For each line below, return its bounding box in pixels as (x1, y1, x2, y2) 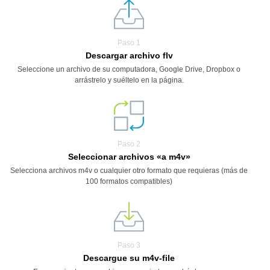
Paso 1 (118, 39, 140, 47)
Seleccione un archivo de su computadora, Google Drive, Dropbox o (17, 65, 240, 74)
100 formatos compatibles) (86, 177, 172, 186)
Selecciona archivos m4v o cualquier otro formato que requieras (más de (10, 166, 248, 175)
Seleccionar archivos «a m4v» (67, 152, 190, 162)
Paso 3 (118, 241, 140, 250)
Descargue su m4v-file (83, 253, 175, 263)
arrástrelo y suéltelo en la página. (74, 76, 184, 84)
